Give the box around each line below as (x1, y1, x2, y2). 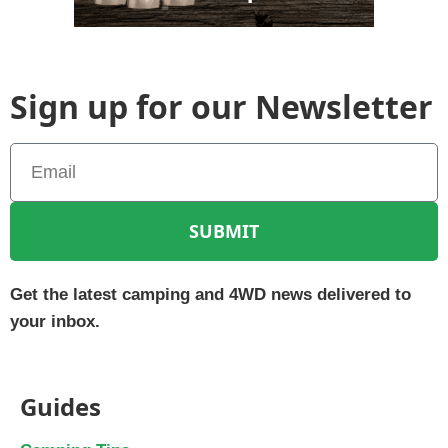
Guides (20, 389, 101, 423)
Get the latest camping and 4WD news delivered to (10, 284, 411, 304)
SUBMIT (189, 219, 259, 244)
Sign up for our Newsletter (10, 84, 433, 128)
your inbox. (10, 311, 100, 331)
